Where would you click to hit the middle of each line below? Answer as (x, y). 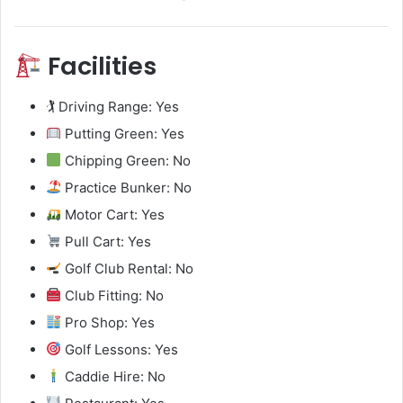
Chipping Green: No (126, 160)
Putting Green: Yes (123, 133)
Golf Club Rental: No (128, 268)
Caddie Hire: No (114, 376)
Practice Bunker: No (127, 187)
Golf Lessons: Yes (120, 349)
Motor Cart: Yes (113, 214)
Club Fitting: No (113, 295)
